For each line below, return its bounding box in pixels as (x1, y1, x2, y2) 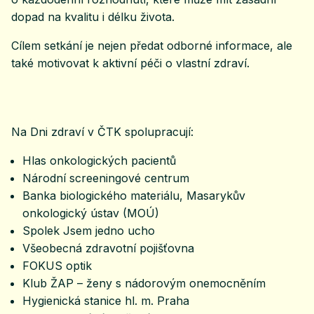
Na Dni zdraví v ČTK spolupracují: (11, 125, 193, 139)
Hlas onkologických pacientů (22, 153, 176, 168)
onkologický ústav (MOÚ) (22, 206, 159, 221)
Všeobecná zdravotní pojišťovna (22, 241, 194, 256)
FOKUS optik (22, 259, 92, 273)
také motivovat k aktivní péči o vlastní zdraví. (11, 56, 250, 71)
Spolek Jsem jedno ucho (22, 224, 155, 238)
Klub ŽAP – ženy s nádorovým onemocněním (22, 276, 266, 291)
